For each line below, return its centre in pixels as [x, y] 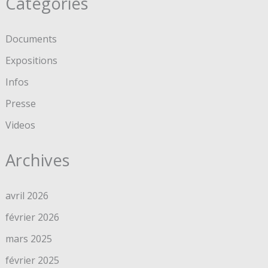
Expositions [31, 60]
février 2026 [32, 217]
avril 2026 [27, 195]
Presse [20, 103]
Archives [37, 160]
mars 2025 [28, 238]
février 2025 [32, 260]
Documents [31, 39]
